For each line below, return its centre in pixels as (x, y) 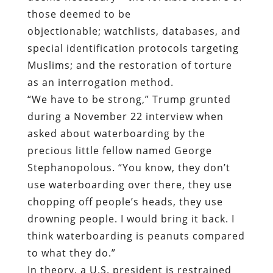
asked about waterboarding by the (116, 133)
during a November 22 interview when (125, 116)
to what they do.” (71, 253)
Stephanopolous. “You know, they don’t (129, 167)
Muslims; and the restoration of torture (129, 65)
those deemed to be (79, 14)
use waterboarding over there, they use (129, 184)
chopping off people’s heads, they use (125, 201)
